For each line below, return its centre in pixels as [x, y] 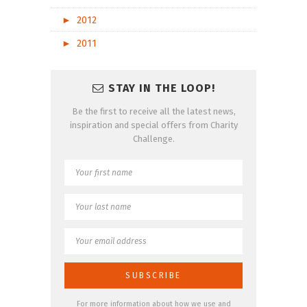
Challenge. [153, 138]
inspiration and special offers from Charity [153, 125]
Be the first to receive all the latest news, [153, 111]
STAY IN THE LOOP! [161, 88]
